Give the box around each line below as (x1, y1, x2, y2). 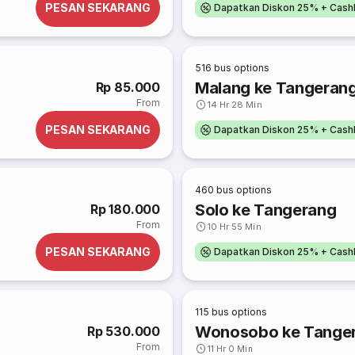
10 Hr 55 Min (208, 221, 261, 232)
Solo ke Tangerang (195, 200, 337, 219)
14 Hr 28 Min (208, 99, 262, 110)
